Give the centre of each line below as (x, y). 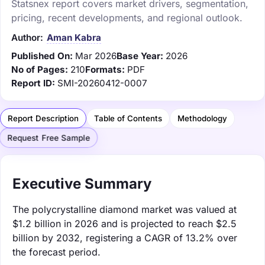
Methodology (202, 118)
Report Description (43, 118)
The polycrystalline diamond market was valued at (125, 209)
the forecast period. (56, 252)
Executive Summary (82, 183)
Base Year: (140, 56)
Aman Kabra (74, 37)
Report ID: (33, 83)
